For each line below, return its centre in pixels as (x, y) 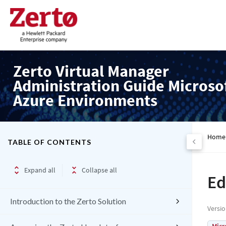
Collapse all (99, 170)
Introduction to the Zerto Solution (68, 201)
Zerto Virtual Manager (91, 71)
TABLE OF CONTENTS (49, 142)
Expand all (40, 170)
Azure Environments (85, 100)
